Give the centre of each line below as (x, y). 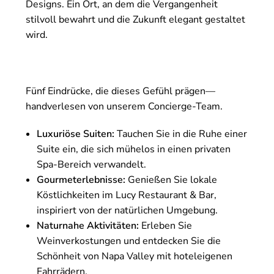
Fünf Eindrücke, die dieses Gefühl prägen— (120, 91)
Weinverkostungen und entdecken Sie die (129, 241)
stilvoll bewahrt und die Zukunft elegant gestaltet (135, 19)
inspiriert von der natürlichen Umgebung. (127, 210)
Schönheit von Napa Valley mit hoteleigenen (135, 256)
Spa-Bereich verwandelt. (91, 164)
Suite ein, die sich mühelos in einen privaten (134, 149)
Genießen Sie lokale (171, 180)
